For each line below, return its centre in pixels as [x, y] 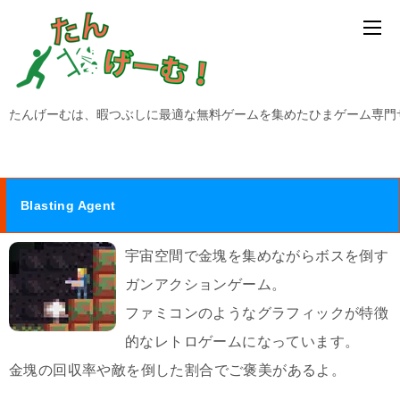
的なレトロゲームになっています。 [242, 342]
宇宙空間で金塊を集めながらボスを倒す [257, 256]
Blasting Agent [68, 205]
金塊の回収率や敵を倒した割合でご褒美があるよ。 [178, 370]
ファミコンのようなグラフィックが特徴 [257, 313]
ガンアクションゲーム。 [206, 284]
